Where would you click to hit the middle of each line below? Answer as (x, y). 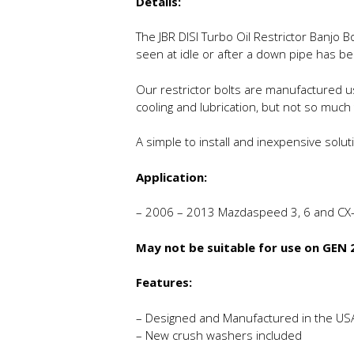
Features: (164, 282)
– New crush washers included (219, 335)
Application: (171, 177)
